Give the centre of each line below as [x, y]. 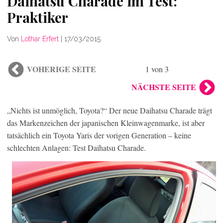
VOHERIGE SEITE [61, 69]
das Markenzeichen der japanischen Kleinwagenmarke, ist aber [106, 122]
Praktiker [38, 17]
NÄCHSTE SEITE [164, 87]
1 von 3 [157, 69]
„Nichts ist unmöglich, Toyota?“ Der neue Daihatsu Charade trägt [110, 110]
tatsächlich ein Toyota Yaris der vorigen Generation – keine [99, 135]
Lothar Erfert [40, 39]
